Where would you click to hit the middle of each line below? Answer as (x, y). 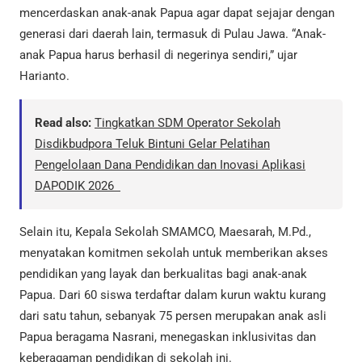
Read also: (63, 122)
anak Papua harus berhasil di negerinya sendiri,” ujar (158, 55)
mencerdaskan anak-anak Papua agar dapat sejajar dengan (177, 13)
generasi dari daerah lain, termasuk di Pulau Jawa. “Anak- (173, 34)
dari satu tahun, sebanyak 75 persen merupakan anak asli (173, 316)
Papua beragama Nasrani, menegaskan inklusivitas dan (168, 337)
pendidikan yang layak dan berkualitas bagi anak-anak (163, 274)
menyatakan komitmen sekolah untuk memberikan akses (174, 253)
